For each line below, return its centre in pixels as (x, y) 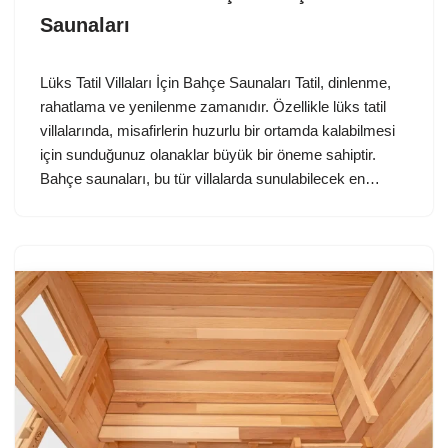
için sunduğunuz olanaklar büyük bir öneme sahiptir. (208, 154)
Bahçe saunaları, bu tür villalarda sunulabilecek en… (212, 178)
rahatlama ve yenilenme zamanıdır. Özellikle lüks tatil (213, 106)
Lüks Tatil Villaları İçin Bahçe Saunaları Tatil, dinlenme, (215, 82)
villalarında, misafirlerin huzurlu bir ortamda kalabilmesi (217, 130)
